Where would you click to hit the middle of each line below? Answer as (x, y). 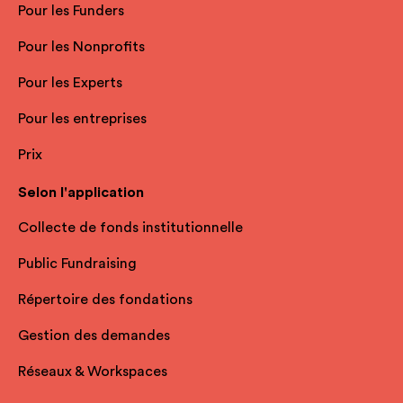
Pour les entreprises (82, 119)
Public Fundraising (77, 264)
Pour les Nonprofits (81, 47)
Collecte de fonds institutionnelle (130, 228)
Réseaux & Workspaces (93, 372)
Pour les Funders (71, 11)
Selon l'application (81, 193)
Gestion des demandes (94, 336)
